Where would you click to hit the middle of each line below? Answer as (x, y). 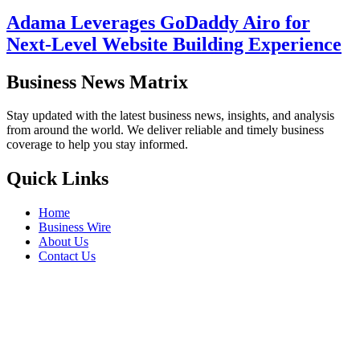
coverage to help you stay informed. (97, 145)
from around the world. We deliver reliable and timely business (165, 130)
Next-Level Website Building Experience (174, 44)
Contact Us (67, 256)
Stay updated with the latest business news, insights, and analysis (170, 116)
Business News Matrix (97, 82)
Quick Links (57, 179)
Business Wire (75, 227)
